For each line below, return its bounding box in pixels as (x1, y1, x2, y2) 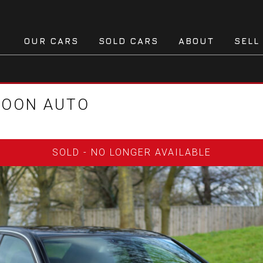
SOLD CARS (99, 35, 159, 46)
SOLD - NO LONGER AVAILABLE (52, 147, 211, 159)
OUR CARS (24, 35, 79, 46)
